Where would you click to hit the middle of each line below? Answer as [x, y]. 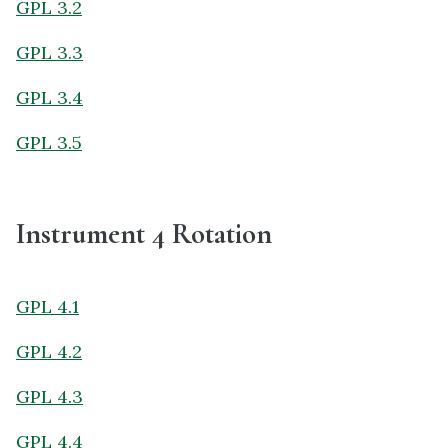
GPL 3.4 [49, 97]
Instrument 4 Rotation [144, 234]
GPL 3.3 [49, 52]
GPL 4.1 [47, 306]
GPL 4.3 [49, 396]
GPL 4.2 [49, 351]
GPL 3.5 [49, 142]
